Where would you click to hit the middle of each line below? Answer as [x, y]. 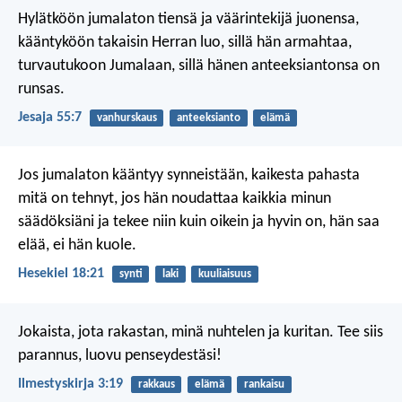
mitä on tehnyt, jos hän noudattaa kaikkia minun [175, 199]
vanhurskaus [127, 118]
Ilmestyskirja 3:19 [70, 384]
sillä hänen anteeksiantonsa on [277, 66]
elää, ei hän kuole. [77, 246]
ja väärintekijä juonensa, [278, 19]
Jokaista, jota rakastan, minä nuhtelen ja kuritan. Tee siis [201, 332]
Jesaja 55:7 [50, 118]
